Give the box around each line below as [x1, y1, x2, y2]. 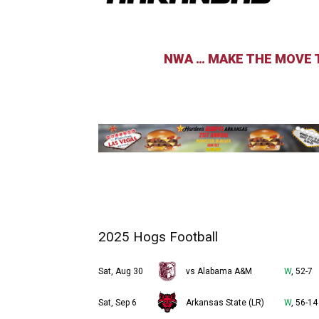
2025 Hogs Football [98, 228, 218, 245]
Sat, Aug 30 [98, 266, 143, 276]
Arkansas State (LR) [186, 297, 264, 308]
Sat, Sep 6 [98, 297, 137, 308]
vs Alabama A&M [186, 266, 252, 276]
